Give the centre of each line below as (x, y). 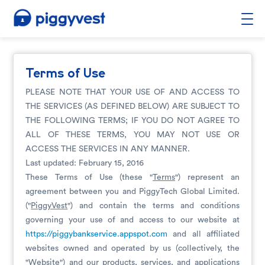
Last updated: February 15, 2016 (85, 163)
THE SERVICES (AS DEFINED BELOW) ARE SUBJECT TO (132, 106)
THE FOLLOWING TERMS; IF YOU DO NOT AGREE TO (132, 121)
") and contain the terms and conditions (153, 206)
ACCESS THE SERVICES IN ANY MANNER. (108, 149)
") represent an (207, 177)
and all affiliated (203, 234)
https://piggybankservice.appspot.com (97, 234)
